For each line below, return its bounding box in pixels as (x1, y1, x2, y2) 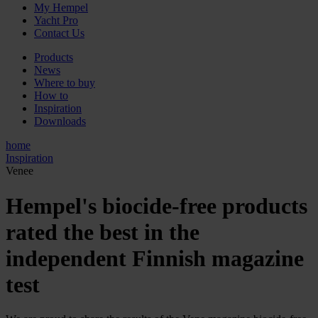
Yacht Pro (34, 14, 78, 27)
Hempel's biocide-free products (6, 192, 307, 219)
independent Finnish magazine (6, 245, 304, 271)
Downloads (34, 115, 86, 128)
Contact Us (34, 27, 84, 40)
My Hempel (34, 1, 88, 14)
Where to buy (34, 77, 95, 89)
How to (34, 89, 68, 102)
